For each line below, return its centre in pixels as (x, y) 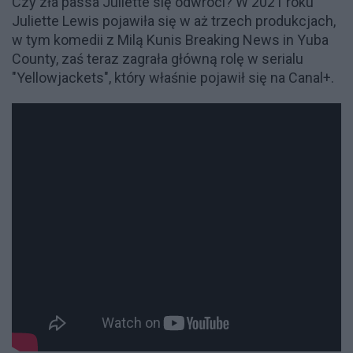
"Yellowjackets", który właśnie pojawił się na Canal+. (173, 78)
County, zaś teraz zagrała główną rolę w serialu (158, 59)
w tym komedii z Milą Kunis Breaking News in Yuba (170, 40)
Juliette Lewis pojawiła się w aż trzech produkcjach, (174, 21)
